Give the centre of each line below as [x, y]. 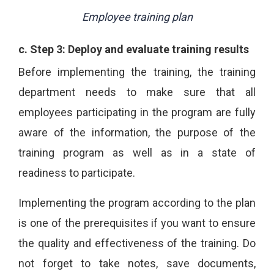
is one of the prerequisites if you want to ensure [137, 223]
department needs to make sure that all [137, 92]
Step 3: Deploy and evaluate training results [139, 49]
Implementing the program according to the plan [137, 202]
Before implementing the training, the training [137, 72]
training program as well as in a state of [137, 152]
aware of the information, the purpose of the [137, 132]
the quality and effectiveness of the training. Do [137, 243]
